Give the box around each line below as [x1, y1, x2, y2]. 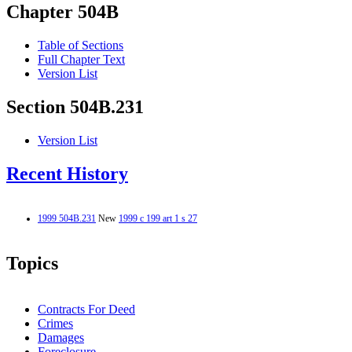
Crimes [38, 316, 73, 330]
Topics [6, 252, 58, 273]
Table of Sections [38, 38, 123, 53]
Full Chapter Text [38, 53, 125, 67]
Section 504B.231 [6, 97, 144, 118]
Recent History [6, 163, 128, 185]
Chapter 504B [6, 2, 119, 23]
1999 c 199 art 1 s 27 [119, 212, 197, 224]
